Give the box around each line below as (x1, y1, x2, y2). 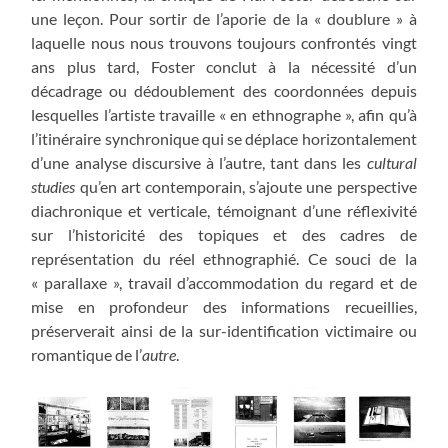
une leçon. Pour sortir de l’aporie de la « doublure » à (31, 8, 417, 28)
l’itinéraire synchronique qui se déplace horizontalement (31, 128, 417, 148)
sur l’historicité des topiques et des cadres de (31, 224, 417, 244)
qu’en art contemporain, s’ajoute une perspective (75, 176, 417, 196)
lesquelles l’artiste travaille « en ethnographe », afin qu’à (31, 104, 417, 124)
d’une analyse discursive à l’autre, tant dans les (31, 152, 367, 172)
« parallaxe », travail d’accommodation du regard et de (31, 272, 417, 292)
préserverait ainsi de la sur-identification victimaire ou (31, 320, 417, 340)
